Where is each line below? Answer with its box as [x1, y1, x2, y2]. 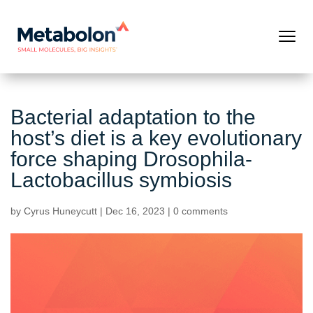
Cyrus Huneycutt [24, 205, 97, 217]
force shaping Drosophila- [10, 147, 252, 170]
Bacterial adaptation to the [10, 105, 256, 129]
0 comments [173, 205, 228, 217]
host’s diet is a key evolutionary [10, 126, 302, 150]
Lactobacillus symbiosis [10, 168, 232, 191]
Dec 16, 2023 [105, 205, 165, 217]
